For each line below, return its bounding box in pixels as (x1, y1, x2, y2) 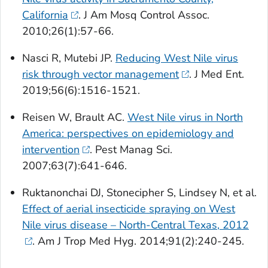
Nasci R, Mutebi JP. (22, 50, 115, 65)
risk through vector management (22, 66, 179, 81)
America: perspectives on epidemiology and (22, 126, 234, 141)
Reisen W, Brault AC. (22, 109, 127, 124)
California (22, 7, 68, 22)
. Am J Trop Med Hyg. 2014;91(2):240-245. (32, 233, 244, 248)
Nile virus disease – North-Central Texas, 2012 (22, 217, 249, 232)
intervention (22, 142, 80, 157)
